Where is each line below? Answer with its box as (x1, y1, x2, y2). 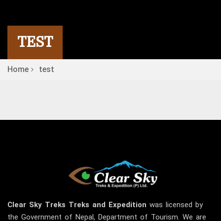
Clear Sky (7, 200, 42, 210)
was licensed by (147, 200, 203, 210)
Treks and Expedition (69, 200, 147, 210)
